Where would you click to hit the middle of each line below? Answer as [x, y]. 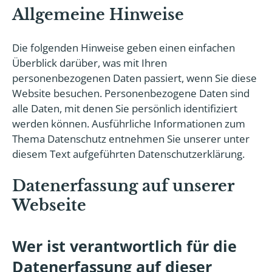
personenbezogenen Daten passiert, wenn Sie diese [134, 78]
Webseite [49, 206]
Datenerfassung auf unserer [123, 186]
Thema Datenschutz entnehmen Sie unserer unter [131, 139]
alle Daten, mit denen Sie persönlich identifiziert [125, 108]
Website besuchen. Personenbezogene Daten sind [131, 93]
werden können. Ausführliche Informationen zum [129, 124]
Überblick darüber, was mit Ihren [90, 63]
